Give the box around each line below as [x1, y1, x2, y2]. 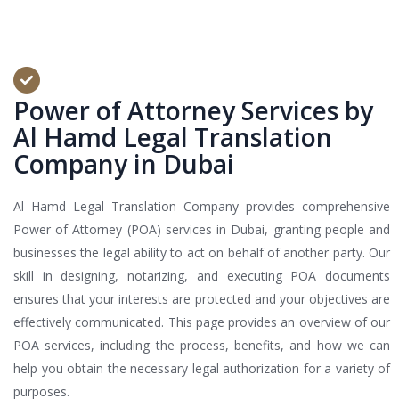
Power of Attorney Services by [13, 94, 373, 128]
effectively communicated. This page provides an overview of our [13, 313, 390, 331]
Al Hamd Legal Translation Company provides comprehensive [13, 198, 390, 216]
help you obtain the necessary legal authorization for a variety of [13, 360, 390, 378]
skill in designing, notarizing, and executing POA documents [13, 267, 390, 285]
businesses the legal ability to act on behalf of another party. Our [13, 244, 390, 262]
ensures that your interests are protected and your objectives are [13, 290, 390, 308]
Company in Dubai [13, 147, 234, 182]
